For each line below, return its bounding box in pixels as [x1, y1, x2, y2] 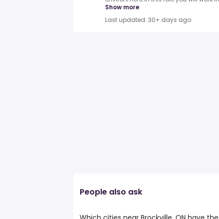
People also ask [80, 186, 142, 197]
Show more [105, 3, 139, 12]
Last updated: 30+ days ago [105, 16, 191, 24]
